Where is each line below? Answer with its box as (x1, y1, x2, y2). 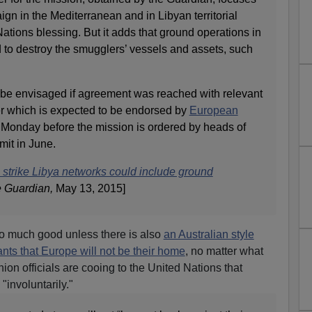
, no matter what (185, 244, 263, 257)
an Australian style (163, 228, 254, 240)
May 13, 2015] (55, 182, 125, 194)
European (189, 104, 238, 116)
